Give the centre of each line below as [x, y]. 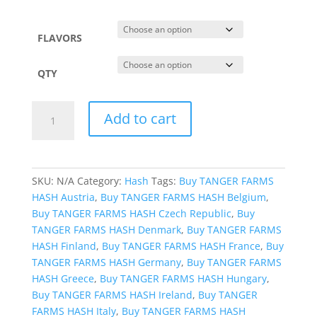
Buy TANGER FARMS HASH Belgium [183, 197]
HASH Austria [63, 197]
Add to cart [140, 118]
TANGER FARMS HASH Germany [106, 262]
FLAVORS [60, 38]
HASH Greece [63, 278]
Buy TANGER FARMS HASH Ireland [112, 294]
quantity [51, 157]
